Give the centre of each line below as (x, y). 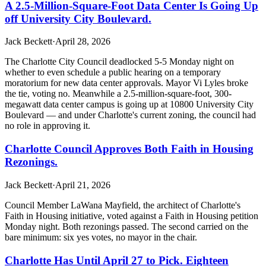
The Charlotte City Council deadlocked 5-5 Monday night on (119, 62)
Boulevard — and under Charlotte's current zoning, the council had (130, 115)
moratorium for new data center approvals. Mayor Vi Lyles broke (126, 83)
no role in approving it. (47, 126)
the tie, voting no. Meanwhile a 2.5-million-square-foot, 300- (118, 94)
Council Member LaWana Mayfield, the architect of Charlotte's (123, 205)
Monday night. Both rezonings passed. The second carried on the (126, 226)
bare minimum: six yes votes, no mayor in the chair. (101, 237)
